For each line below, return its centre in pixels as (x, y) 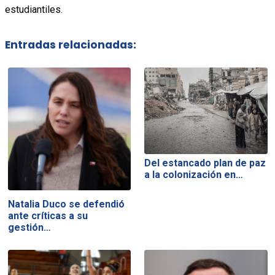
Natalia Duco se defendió (66, 204)
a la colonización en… (194, 174)
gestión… (29, 227)
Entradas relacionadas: (70, 45)
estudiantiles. (33, 9)
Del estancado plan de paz (205, 163)
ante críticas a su (48, 215)
